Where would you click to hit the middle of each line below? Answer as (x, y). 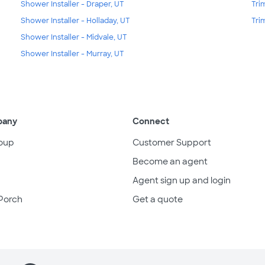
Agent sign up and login (182, 181)
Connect (151, 122)
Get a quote (158, 200)
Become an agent (170, 162)
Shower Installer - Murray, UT (72, 54)
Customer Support (172, 143)
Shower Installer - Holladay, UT (75, 21)
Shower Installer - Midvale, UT (74, 38)
